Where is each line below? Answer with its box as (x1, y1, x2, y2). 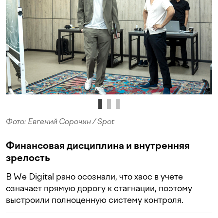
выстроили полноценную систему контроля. (6, 194, 183, 205)
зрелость (6, 151, 50, 163)
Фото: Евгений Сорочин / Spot (6, 116, 114, 126)
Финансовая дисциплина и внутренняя (6, 139, 190, 151)
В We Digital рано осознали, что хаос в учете (6, 171, 183, 182)
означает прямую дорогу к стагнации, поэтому (6, 182, 192, 193)
